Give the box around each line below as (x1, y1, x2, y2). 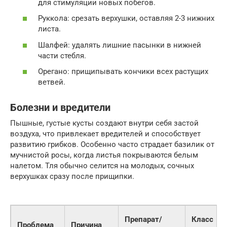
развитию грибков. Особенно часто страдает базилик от (10, 140, 214, 149)
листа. (38, 24, 61, 34)
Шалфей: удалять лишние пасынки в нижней (38, 40, 201, 50)
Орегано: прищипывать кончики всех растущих (38, 67, 208, 77)
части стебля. (38, 51, 86, 60)
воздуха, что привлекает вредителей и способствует (10, 129, 201, 139)
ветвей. (38, 78, 65, 87)
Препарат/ (125, 215, 162, 224)
